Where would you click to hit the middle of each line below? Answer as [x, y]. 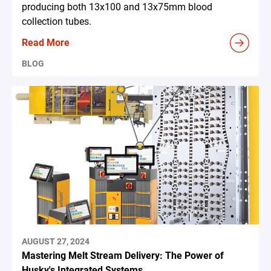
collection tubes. [57, 21]
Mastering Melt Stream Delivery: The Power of [123, 256]
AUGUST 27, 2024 [56, 242]
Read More [46, 42]
